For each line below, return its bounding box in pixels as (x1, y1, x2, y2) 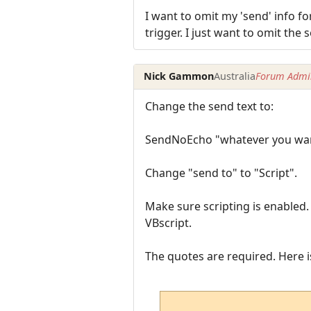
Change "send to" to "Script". (145, 165, 297, 180)
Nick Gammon (144, 69, 215, 83)
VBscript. (145, 215, 192, 230)
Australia (214, 69, 256, 83)
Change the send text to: (145, 98, 274, 114)
